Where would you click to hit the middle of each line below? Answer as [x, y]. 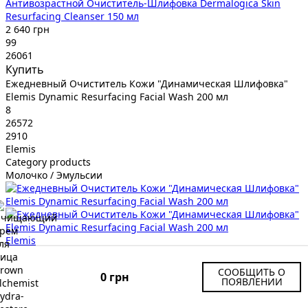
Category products [48, 162]
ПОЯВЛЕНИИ [252, 282]
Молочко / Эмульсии [54, 175]
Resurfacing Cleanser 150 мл [72, 16]
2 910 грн [27, 279]
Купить [25, 69]
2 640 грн [27, 29]
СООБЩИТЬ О [252, 272]
